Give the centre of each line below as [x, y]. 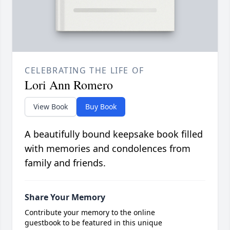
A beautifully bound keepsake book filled [114, 134]
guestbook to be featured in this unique [93, 223]
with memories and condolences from [108, 149]
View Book [51, 107]
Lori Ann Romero [69, 85]
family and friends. [65, 163]
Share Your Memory [65, 197]
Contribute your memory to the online [90, 213]
